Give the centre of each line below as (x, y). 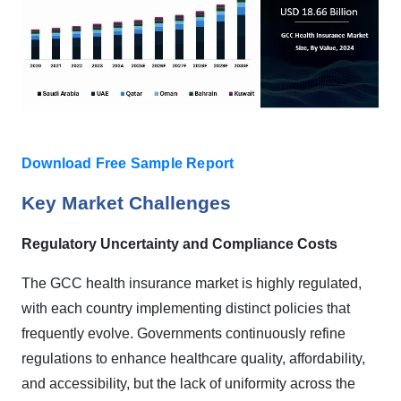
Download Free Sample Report (128, 164)
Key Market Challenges (126, 204)
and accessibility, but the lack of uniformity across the (188, 384)
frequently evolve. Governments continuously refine (183, 334)
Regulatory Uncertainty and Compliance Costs (179, 244)
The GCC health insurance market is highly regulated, (192, 284)
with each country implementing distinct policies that (186, 309)
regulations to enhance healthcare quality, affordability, (193, 359)
